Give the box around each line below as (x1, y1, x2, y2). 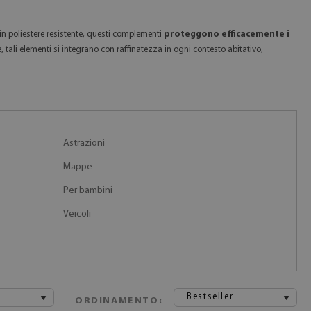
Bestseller (187, 292, 234, 301)
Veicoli (62, 209, 91, 219)
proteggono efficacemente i (164, 30, 289, 39)
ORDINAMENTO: (75, 296, 163, 306)
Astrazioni (62, 138, 105, 149)
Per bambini (62, 185, 112, 196)
